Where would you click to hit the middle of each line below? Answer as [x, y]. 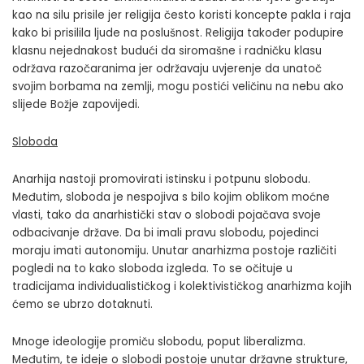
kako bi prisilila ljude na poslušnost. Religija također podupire [178, 33]
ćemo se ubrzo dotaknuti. [82, 305]
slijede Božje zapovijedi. [76, 105]
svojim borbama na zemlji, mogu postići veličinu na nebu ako [178, 87]
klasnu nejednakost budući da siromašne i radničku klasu [167, 51]
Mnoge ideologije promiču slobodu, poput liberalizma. [159, 342]
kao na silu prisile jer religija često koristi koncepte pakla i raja [182, 15]
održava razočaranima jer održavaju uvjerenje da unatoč [167, 69]
